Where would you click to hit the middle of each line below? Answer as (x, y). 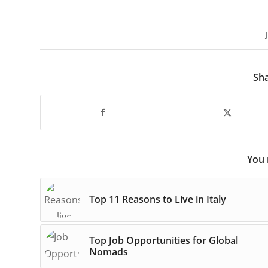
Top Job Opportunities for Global (164, 240)
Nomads (109, 252)
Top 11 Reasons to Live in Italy (158, 199)
